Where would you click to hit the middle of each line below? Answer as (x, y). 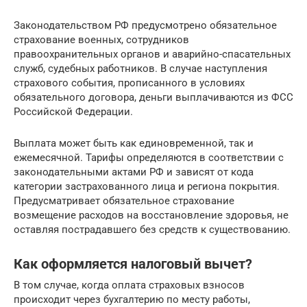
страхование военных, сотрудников (101, 39)
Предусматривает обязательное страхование (124, 200)
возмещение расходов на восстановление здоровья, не (151, 215)
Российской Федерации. (73, 111)
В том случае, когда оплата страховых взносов (129, 285)
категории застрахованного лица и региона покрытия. (147, 186)
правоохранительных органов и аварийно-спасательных (152, 54)
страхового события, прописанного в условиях (129, 83)
